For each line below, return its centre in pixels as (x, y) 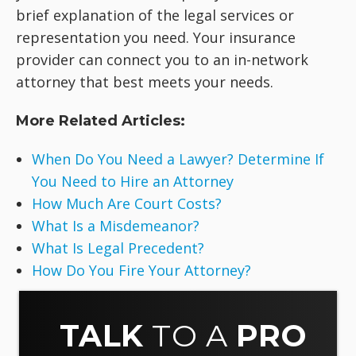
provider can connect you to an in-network (162, 59)
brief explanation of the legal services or (155, 15)
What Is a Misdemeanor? (116, 225)
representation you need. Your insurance (156, 37)
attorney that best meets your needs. (145, 81)
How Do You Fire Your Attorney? (141, 270)
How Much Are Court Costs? (127, 203)
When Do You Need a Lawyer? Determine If (178, 159)
